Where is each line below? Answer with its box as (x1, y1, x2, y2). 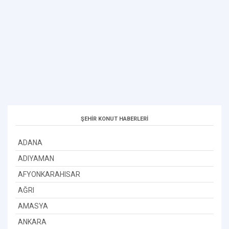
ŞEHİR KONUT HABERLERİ (81, 115, 148, 122)
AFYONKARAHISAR (18, 170, 80, 178)
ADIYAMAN (18, 154, 54, 163)
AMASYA (18, 201, 48, 210)
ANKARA (18, 217, 47, 226)
